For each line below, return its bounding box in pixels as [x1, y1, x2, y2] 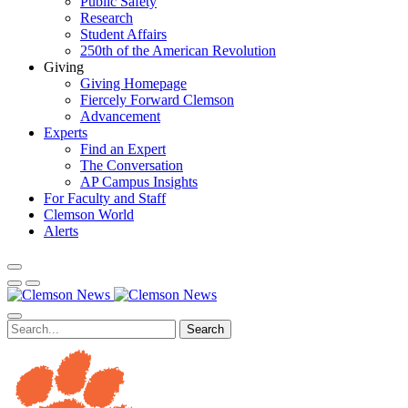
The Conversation [80, 158, 183, 173]
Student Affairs [80, 26, 167, 42]
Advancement [80, 108, 160, 124]
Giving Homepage [80, 76, 187, 91]
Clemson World [44, 207, 134, 222]
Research [80, 10, 133, 25]
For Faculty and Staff [44, 190, 166, 206]
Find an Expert [80, 141, 166, 157]
